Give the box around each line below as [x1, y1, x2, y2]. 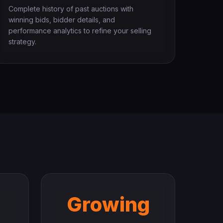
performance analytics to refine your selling [8, 26, 151, 35]
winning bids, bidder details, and [8, 15, 115, 24]
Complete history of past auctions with [8, 4, 133, 13]
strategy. [8, 37, 36, 46]
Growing [66, 192, 150, 217]
